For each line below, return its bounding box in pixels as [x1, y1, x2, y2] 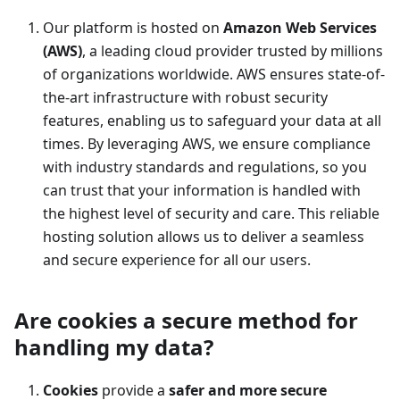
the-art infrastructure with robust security [43, 87, 328, 107]
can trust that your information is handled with [43, 180, 361, 200]
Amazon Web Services [223, 18, 377, 37]
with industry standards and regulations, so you [43, 157, 367, 177]
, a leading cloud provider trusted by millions [82, 41, 383, 61]
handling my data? [14, 332, 213, 362]
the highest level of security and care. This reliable [43, 204, 379, 223]
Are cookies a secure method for [14, 305, 358, 335]
